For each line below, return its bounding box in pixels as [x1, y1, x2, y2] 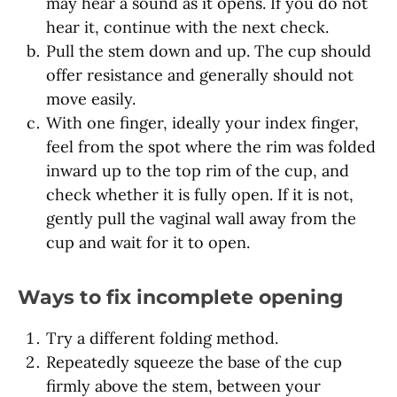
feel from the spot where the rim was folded [46, 136, 376, 158]
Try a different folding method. [46, 328, 278, 349]
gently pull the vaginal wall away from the [46, 208, 356, 230]
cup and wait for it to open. [46, 232, 250, 253]
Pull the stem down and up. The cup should [46, 41, 371, 62]
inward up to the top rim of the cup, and [46, 160, 349, 182]
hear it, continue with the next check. [46, 17, 329, 38]
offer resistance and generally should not [46, 65, 354, 86]
